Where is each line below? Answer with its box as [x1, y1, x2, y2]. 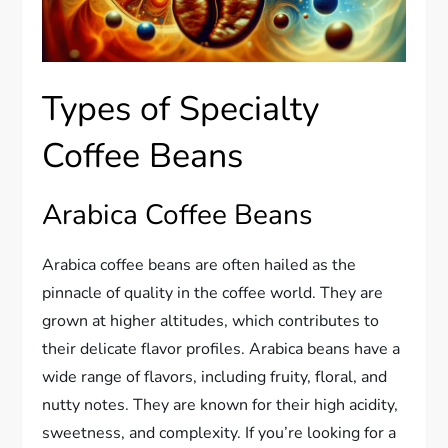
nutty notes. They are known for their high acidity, [42, 393, 399, 416]
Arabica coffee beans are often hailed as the [42, 253, 357, 276]
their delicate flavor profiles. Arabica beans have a [42, 337, 401, 360]
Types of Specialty [42, 85, 320, 132]
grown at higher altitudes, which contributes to [42, 309, 380, 332]
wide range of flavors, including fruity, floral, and [42, 365, 388, 388]
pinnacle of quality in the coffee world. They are [42, 281, 384, 304]
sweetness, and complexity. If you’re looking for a [42, 421, 397, 444]
